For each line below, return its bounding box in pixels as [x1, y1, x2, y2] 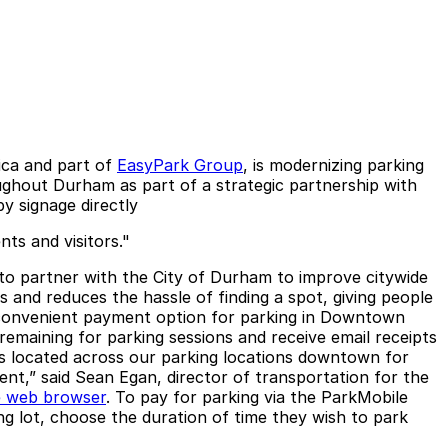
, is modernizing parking [243, 154, 424, 175]
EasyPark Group [117, 154, 243, 175]
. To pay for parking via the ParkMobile [106, 386, 408, 407]
